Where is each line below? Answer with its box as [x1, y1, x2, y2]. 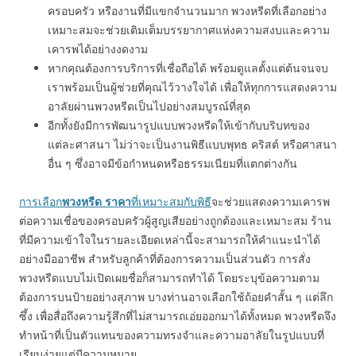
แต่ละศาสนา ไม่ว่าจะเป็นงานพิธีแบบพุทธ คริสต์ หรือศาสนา [48, 137, 337, 152]
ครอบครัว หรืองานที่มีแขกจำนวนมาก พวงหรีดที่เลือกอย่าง [48, 3, 327, 18]
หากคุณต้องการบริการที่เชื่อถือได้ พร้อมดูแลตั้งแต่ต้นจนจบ [48, 60, 328, 75]
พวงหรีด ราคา [62, 194, 131, 209]
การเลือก [19, 194, 62, 209]
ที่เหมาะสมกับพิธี [131, 194, 211, 209]
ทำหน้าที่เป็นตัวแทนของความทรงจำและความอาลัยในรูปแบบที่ [19, 327, 324, 342]
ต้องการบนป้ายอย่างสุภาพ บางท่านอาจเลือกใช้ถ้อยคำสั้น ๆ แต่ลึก [19, 289, 333, 304]
